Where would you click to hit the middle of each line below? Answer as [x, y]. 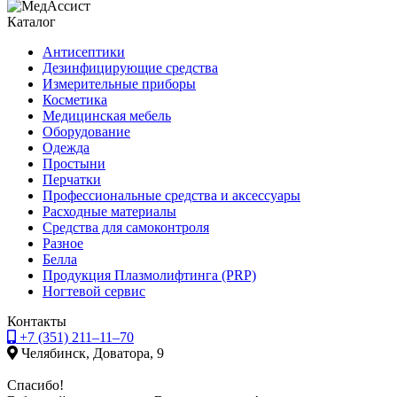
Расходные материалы [109, 211]
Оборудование [86, 131]
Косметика [75, 99]
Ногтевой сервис [94, 291]
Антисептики [84, 51]
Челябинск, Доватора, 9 [93, 353]
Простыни [74, 163]
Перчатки [72, 179]
